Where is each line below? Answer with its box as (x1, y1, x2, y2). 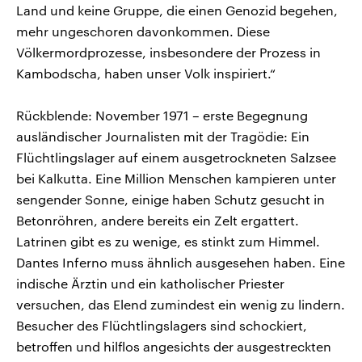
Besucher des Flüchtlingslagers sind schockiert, (16, 317, 307, 333)
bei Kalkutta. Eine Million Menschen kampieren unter (16, 170, 336, 186)
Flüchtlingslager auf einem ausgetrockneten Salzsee (16, 149, 336, 165)
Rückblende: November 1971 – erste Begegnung (16, 107, 308, 123)
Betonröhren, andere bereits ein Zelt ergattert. (16, 212, 299, 228)
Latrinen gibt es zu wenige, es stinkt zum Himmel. (16, 233, 320, 249)
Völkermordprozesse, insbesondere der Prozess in (16, 44, 321, 60)
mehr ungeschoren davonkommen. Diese (16, 23, 270, 39)
